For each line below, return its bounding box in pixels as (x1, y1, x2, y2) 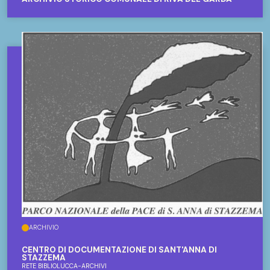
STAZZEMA (22, 253, 66, 263)
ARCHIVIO (29, 224, 58, 232)
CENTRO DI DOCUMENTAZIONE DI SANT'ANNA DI (22, 245, 217, 256)
